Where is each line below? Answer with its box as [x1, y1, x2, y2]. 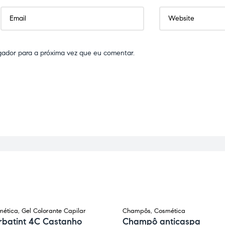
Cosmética [154, 207, 185, 215]
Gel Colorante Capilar [22, 207, 86, 215]
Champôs [123, 207, 151, 215]
